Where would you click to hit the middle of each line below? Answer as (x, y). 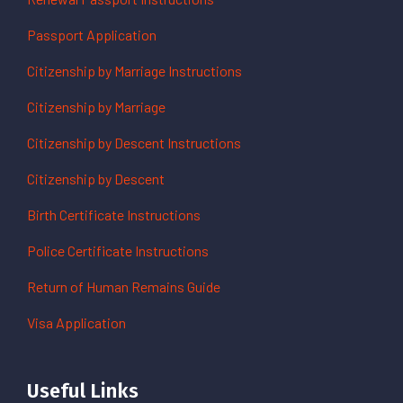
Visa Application (76, 322)
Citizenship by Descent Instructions (134, 143)
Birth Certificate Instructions (114, 215)
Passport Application (92, 35)
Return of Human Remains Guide (124, 287)
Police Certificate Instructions (118, 251)
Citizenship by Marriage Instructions (134, 71)
